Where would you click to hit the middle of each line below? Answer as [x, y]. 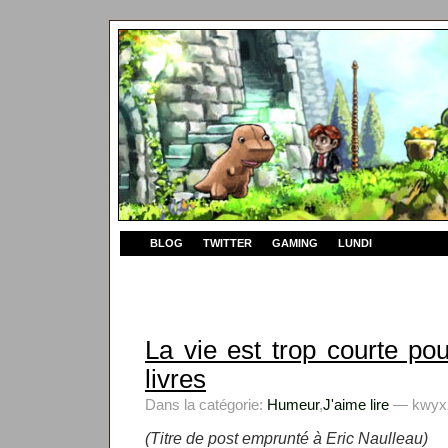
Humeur [293, 404]
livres [175, 379]
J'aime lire [356, 404]
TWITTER [227, 243]
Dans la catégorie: [206, 404]
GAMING [295, 243]
